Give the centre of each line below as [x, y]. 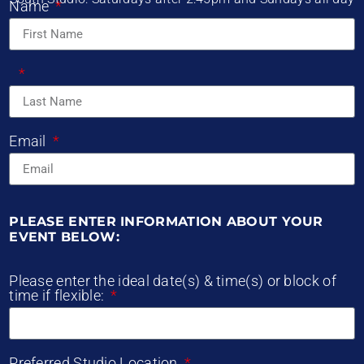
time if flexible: [58, 296]
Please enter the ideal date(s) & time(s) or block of [173, 281]
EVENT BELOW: [64, 237]
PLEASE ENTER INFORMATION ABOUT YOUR [166, 222]
